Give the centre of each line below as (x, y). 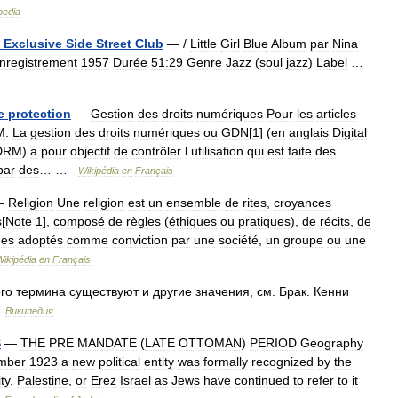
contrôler (156, 151)
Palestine (43, 380)
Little (203, 44)
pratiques (264, 221)
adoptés (40, 240)
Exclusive (33, 44)
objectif (90, 151)
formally (226, 362)
